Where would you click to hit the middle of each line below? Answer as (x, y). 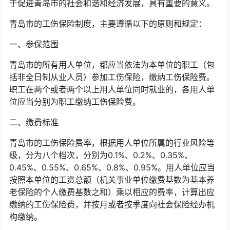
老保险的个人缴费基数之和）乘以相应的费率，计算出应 (112, 192)
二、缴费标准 (34, 122)
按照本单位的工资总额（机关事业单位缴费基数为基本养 (112, 180)
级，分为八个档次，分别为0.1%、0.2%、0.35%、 (101, 155)
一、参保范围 (34, 44)
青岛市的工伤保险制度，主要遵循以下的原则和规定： (108, 24)
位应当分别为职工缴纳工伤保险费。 (75, 102)
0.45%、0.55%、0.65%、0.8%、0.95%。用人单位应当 (112, 167)
